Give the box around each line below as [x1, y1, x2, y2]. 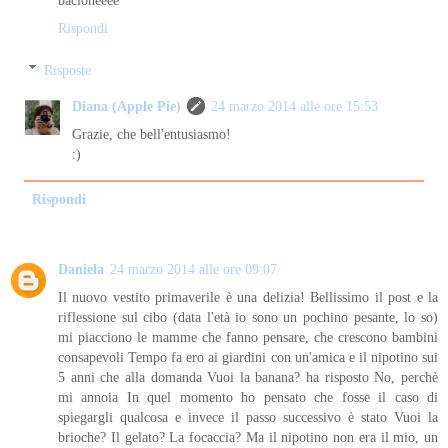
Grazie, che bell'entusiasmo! [72, 125, 232, 142]
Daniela [58, 260, 104, 277]
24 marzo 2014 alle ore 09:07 [110, 260, 277, 277]
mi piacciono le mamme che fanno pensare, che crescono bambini [58, 328, 438, 345]
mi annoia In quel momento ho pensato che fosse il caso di [58, 388, 438, 405]
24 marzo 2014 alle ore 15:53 [211, 97, 379, 114]
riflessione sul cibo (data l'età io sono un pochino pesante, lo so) [58, 308, 438, 325]
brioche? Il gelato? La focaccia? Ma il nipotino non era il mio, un [58, 428, 438, 445]
